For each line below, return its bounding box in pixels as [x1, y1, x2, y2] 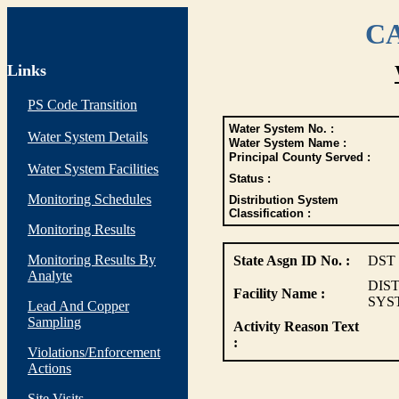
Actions [28, 361, 71, 376]
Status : [228, 172, 271, 185]
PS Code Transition [28, 97, 137, 112]
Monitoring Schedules [28, 191, 151, 207]
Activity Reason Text [232, 319, 359, 334]
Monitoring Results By [28, 252, 156, 267]
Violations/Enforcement [28, 345, 160, 360]
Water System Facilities [28, 161, 159, 176]
